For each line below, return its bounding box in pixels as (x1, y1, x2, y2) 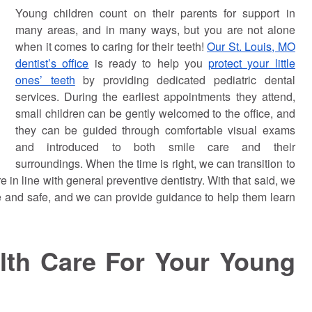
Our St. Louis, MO (207, 38, 295, 54)
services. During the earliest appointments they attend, (15, 88, 295, 104)
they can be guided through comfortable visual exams (15, 121, 295, 138)
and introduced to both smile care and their (15, 138, 295, 155)
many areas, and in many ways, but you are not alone (15, 21, 295, 38)
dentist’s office (15, 54, 89, 71)
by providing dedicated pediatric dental (75, 71, 295, 88)
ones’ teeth (15, 71, 75, 88)
